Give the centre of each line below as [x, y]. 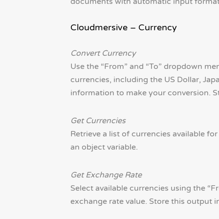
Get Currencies [98, 121]
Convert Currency [103, 54]
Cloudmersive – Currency [123, 28]
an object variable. [104, 147]
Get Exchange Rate [106, 175]
